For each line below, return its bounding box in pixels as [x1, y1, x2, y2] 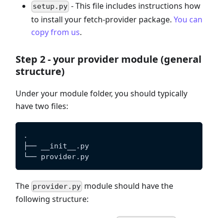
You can [174, 14, 202, 25]
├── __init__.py [23, 141, 89, 150]
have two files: [16, 100, 68, 111]
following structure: [16, 193, 89, 204]
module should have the [82, 180, 174, 191]
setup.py [33, 2, 68, 11]
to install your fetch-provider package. [31, 14, 174, 25]
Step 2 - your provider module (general [16, 52, 201, 66]
